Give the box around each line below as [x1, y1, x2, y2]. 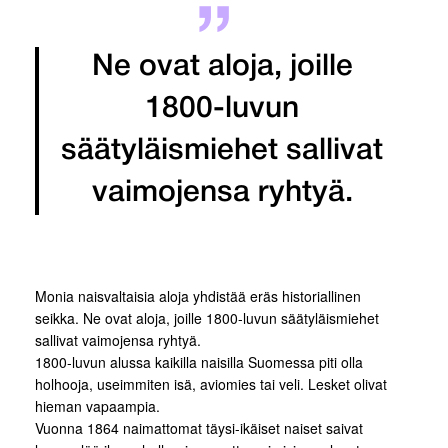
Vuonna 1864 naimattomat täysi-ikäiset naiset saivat [35, 418, 363, 439]
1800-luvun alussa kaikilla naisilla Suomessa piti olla [35, 352, 363, 373]
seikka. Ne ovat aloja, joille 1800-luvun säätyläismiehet [35, 308, 379, 329]
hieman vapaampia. [35, 396, 160, 417]
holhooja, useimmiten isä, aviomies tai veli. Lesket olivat [35, 374, 387, 395]
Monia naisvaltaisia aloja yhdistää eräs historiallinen [35, 286, 361, 307]
